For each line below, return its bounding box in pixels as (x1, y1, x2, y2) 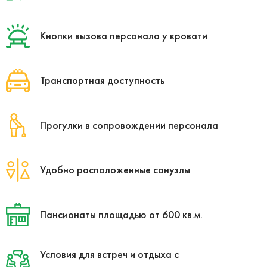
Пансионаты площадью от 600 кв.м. (40, 207, 203, 221)
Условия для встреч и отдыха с (40, 247, 179, 261)
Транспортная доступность (40, 73, 164, 87)
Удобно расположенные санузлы (40, 162, 190, 176)
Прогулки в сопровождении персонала (40, 117, 218, 132)
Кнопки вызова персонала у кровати (40, 28, 207, 42)
